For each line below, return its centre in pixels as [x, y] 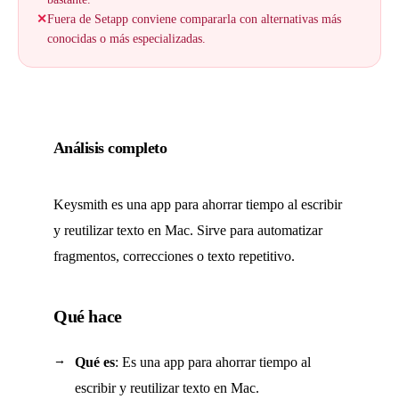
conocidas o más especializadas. [126, 39]
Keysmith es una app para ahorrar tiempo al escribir [198, 204]
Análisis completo [110, 148]
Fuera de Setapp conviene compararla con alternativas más [194, 19]
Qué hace [88, 316]
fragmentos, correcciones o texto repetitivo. [174, 256]
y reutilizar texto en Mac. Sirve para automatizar [188, 230]
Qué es [95, 362]
